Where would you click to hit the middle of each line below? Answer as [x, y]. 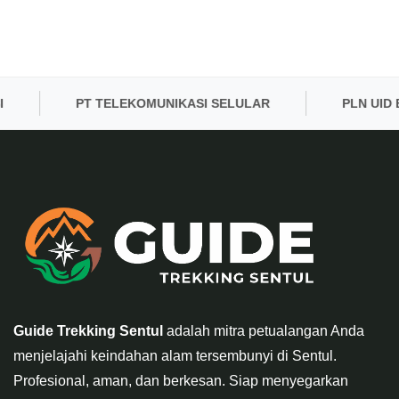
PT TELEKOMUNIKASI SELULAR [137, 104]
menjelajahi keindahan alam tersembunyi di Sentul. [175, 356]
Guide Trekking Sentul [88, 331]
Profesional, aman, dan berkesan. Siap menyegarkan [181, 381]
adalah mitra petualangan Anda [264, 331]
